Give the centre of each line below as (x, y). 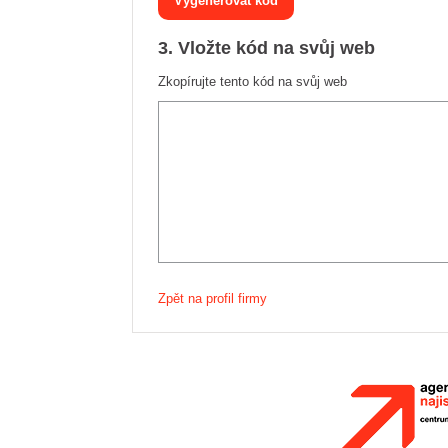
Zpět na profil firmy (212, 298)
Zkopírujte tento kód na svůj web (252, 81)
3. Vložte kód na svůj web (266, 48)
